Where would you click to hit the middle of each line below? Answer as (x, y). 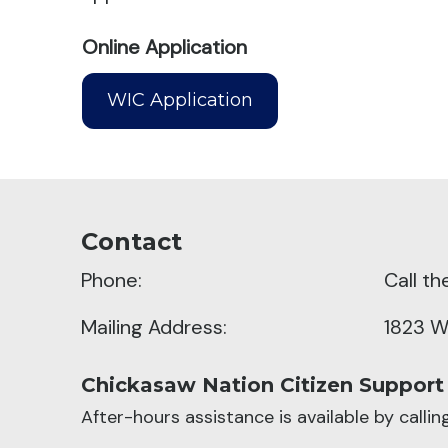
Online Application (165, 47)
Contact (131, 241)
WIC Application (180, 100)
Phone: (111, 280)
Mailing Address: (153, 327)
